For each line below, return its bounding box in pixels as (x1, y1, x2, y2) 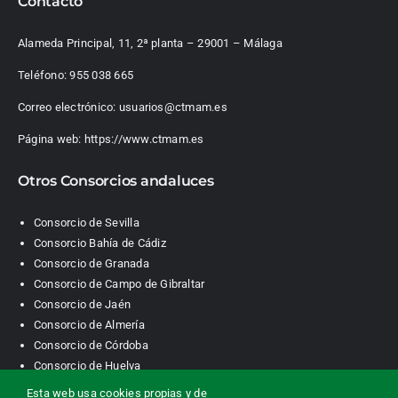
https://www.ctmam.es (84, 131, 204, 146)
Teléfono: (17, 68, 70, 82)
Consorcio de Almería (33, 317, 145, 331)
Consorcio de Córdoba (33, 338, 148, 352)
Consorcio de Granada (33, 256, 149, 270)
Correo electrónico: (17, 99, 119, 114)
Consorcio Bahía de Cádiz (33, 235, 166, 250)
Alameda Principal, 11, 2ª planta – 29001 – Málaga (17, 36, 283, 50)
